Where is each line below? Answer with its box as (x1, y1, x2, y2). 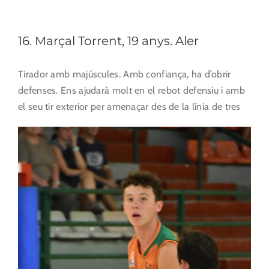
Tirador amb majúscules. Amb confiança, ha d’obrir (18, 68, 231, 80)
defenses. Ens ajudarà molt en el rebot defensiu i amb (18, 84, 245, 96)
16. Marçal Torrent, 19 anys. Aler (18, 33, 199, 48)
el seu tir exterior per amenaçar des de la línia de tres (18, 100, 241, 112)
